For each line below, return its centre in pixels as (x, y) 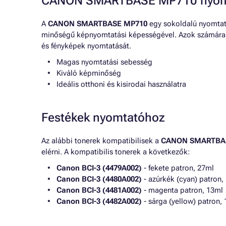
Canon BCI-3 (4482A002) (99, 201)
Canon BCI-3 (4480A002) (99, 179)
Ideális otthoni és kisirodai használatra (121, 84)
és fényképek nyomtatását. (86, 46)
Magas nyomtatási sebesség (104, 62)
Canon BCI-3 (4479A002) (99, 168)
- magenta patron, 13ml (182, 190)
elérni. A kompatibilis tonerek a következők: (116, 152)
